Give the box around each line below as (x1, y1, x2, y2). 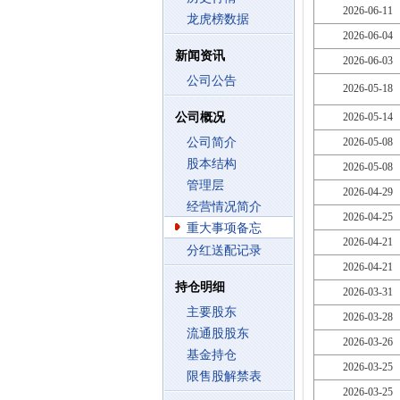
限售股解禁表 (187, 370, 262, 383)
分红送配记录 (187, 244, 262, 257)
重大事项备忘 (187, 221, 262, 235)
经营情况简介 (187, 200, 262, 213)
